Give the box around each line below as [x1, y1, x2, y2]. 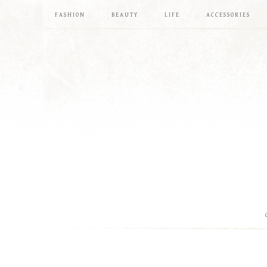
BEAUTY [111, 11, 138, 18]
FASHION [55, 11, 85, 18]
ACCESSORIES [206, 11, 250, 18]
